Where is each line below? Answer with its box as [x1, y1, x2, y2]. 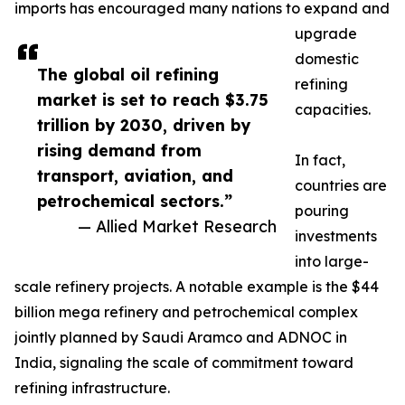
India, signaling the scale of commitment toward [14, 353, 353, 372]
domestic [295, 50, 359, 69]
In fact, [295, 151, 345, 170]
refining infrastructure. [14, 379, 170, 398]
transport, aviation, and [37, 165, 233, 186]
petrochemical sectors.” [37, 191, 232, 212]
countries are [295, 176, 387, 195]
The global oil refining [37, 64, 219, 85]
